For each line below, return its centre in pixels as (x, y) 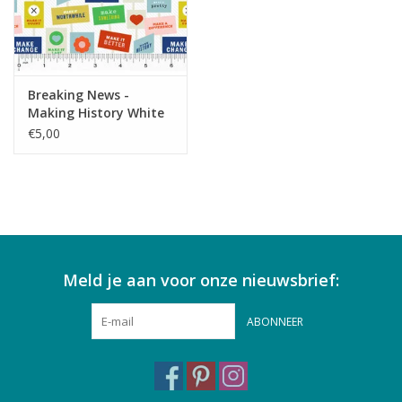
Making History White (96, 112)
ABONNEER (275, 321)
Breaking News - (79, 94)
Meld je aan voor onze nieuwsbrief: (201, 280)
